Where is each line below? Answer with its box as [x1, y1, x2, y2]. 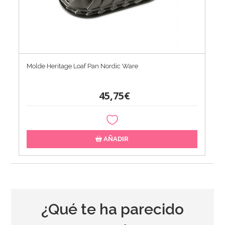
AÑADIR [102, 135, 129, 143]
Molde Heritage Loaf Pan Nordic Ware [27, 62, 139, 70]
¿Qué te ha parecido [41, 200, 184, 218]
